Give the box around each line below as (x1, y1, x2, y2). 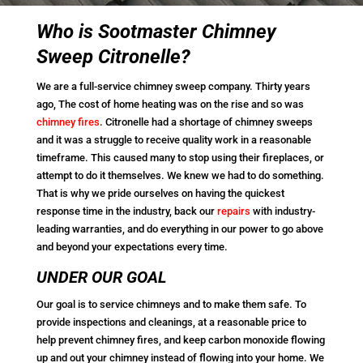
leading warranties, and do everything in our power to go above (36, 222, 323, 235)
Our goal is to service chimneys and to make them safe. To (36, 297, 306, 310)
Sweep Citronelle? (36, 45, 190, 68)
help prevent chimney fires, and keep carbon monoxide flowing (36, 333, 325, 346)
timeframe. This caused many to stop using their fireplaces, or (36, 151, 324, 164)
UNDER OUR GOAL (36, 267, 167, 287)
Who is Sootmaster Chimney (36, 19, 276, 43)
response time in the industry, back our (36, 204, 217, 217)
